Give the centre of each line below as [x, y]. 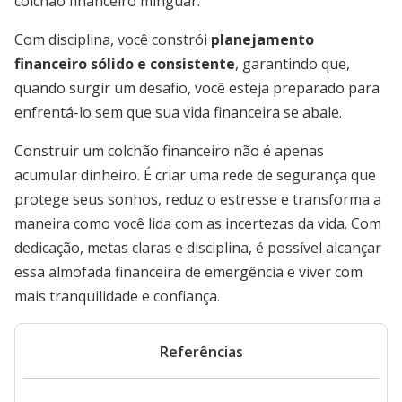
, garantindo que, [293, 64]
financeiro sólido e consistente [125, 64]
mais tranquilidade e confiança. [117, 296]
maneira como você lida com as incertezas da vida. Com [198, 223]
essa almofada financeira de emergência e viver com [188, 272]
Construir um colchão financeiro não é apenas [169, 151]
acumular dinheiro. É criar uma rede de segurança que [195, 175]
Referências [201, 352]
